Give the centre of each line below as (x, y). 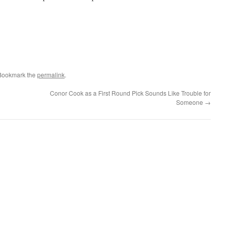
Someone (190, 102)
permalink (51, 75)
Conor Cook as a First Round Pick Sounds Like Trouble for (130, 93)
